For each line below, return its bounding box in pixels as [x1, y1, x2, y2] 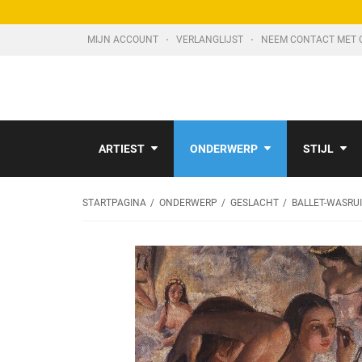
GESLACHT [230, 197, 279, 208]
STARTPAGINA [82, 197, 146, 208]
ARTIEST [99, 142, 145, 155]
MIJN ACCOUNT [87, 34, 161, 45]
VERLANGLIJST [176, 34, 246, 45]
